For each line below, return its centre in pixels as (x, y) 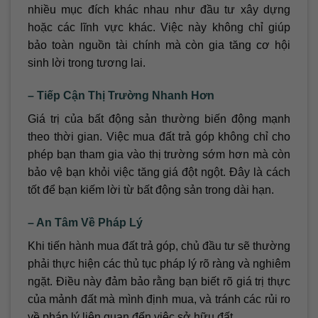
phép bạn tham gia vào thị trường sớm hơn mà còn (159, 155)
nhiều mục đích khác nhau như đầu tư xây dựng (159, 10)
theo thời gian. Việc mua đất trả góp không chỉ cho (159, 137)
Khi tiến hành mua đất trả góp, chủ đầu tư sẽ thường (159, 246)
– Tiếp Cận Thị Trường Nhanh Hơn (121, 96)
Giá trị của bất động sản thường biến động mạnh (159, 119)
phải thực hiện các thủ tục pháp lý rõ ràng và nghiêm (159, 264)
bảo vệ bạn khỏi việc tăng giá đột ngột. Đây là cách (159, 172)
